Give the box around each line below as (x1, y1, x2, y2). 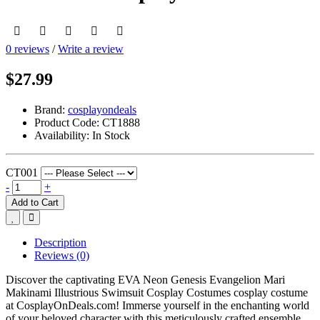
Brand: (34, 103, 65, 116)
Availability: (34, 129, 89, 141)
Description (34, 236, 86, 249)
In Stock (92, 129, 130, 141)
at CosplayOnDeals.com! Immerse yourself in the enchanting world (6, 299, 309, 311)
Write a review (58, 42, 124, 55)
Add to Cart (11, 196, 59, 208)
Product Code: (34, 116, 99, 129)
